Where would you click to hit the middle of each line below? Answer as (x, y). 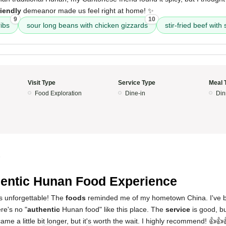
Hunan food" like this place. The (113, 209)
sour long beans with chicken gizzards (87, 25)
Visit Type (41, 83)
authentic (44, 209)
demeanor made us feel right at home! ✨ (88, 11)
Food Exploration (58, 93)
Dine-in (135, 93)
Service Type (137, 83)
